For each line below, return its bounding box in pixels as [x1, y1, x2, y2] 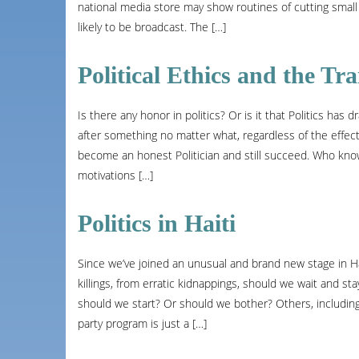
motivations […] [78, 167, 153, 183]
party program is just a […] [78, 316, 207, 331]
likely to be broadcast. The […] [78, 19, 226, 34]
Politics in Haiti [78, 210, 236, 236]
